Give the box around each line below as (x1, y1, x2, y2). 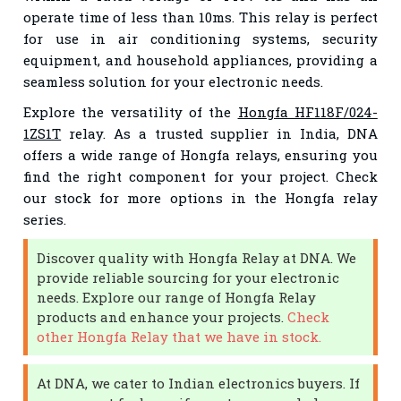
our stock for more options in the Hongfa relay (23, 188, 378, 207)
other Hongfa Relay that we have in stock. (37, 327, 322, 346)
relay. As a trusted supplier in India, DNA (61, 124, 378, 142)
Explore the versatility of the (23, 102, 238, 121)
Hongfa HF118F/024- (237, 102, 378, 121)
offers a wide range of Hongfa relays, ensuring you (23, 145, 378, 164)
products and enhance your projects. (37, 307, 288, 326)
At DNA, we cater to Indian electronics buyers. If (37, 373, 361, 392)
